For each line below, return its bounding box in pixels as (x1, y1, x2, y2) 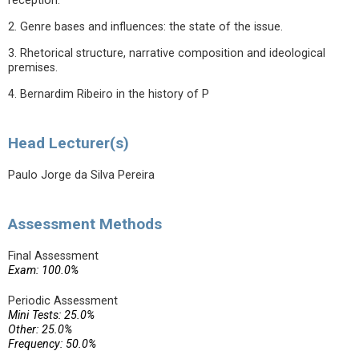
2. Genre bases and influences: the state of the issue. (8, 20, 283, 34)
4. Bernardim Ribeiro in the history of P (8, 87, 209, 101)
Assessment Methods (8, 215, 162, 233)
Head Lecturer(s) (8, 134, 129, 152)
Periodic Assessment (8, 294, 118, 308)
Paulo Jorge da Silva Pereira (8, 168, 155, 182)
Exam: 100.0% (8, 264, 79, 277)
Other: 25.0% (8, 323, 72, 337)
